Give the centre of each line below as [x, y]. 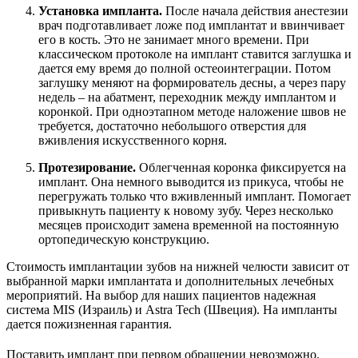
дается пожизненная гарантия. [89, 324]
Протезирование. [89, 168]
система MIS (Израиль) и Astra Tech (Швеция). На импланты [172, 310]
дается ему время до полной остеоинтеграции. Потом [185, 69]
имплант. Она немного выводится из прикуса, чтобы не [191, 182]
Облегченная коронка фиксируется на [243, 168]
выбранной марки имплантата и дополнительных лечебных [170, 281]
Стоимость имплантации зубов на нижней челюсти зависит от [178, 267]
